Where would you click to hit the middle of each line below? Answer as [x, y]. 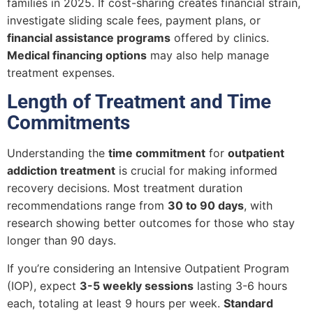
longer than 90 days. [61, 241]
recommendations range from [87, 206]
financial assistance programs [89, 38]
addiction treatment [61, 171]
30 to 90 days [206, 206]
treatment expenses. [61, 73]
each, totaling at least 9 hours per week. [115, 303]
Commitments [68, 123]
